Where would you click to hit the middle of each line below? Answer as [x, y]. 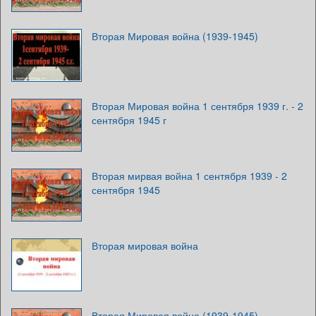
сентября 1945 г [129, 120]
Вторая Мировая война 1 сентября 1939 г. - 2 [197, 105]
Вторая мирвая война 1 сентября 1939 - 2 [189, 175]
